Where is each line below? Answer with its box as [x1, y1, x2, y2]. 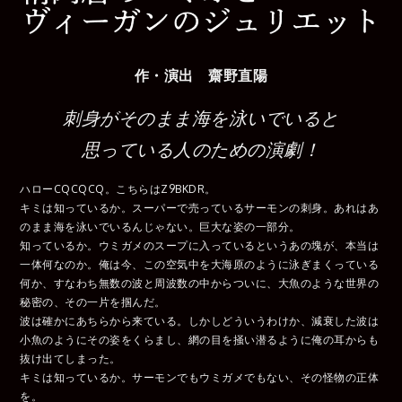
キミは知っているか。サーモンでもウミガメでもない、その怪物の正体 [20, 370, 380, 384]
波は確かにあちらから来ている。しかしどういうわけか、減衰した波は [20, 313, 380, 328]
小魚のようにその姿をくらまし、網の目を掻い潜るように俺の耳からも [20, 332, 380, 346]
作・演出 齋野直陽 [134, 65, 268, 84]
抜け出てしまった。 [20, 351, 121, 365]
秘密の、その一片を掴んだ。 [20, 294, 166, 309]
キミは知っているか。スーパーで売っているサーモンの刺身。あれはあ [20, 200, 380, 214]
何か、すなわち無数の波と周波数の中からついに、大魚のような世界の [20, 275, 380, 290]
